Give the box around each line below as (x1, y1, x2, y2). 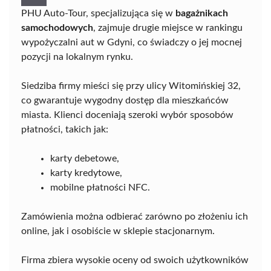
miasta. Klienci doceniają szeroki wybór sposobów (21, 110, 233, 120)
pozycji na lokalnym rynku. (21, 52, 133, 62)
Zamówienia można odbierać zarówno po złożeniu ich (21, 212, 248, 222)
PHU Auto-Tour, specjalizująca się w (21, 8, 175, 19)
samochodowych (21, 23, 93, 33)
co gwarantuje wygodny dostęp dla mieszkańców (21, 96, 229, 106)
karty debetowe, (50, 154, 119, 164)
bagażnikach (175, 8, 228, 19)
